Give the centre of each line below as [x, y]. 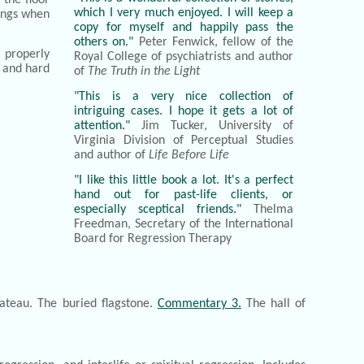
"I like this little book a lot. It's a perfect [184, 180]
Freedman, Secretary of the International [184, 224]
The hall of [273, 303]
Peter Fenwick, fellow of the [214, 42]
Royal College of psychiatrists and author [184, 56]
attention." [102, 126]
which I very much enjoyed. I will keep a [184, 13]
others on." [104, 42]
